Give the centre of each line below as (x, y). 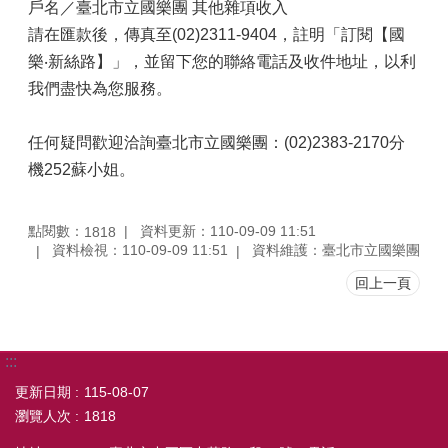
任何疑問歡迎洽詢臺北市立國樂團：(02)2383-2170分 (216, 142)
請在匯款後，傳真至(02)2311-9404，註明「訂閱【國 (216, 34)
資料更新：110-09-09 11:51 (228, 230)
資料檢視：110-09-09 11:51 (140, 250)
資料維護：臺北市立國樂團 (336, 250)
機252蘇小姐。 (81, 169)
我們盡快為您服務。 (100, 88)
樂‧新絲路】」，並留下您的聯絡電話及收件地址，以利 (222, 61)
